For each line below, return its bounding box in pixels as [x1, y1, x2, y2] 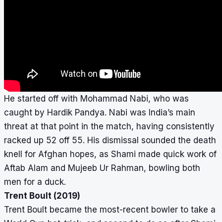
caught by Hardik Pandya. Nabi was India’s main [4, 108, 195, 118]
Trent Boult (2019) [4, 191, 80, 201]
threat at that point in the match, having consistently [4, 121, 215, 132]
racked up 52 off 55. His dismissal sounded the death [4, 135, 216, 146]
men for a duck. [4, 177, 66, 187]
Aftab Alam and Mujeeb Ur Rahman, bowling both [4, 163, 200, 173]
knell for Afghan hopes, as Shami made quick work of [4, 149, 217, 160]
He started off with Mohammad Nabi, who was [4, 94, 189, 104]
